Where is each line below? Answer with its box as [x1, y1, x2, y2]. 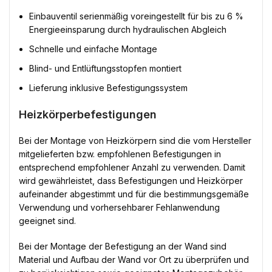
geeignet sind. [19, 216, 76, 226]
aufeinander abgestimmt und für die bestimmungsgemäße [19, 189, 249, 200]
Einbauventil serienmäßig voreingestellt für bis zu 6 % [29, 11, 243, 22]
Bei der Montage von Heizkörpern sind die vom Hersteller [19, 135, 251, 146]
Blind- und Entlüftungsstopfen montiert [29, 63, 182, 74]
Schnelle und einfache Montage [29, 44, 157, 55]
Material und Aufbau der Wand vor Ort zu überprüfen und [19, 254, 249, 265]
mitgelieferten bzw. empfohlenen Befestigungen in [19, 149, 221, 160]
